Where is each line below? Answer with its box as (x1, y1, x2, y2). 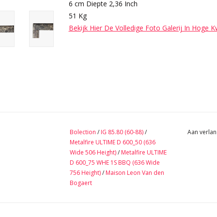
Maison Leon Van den (106, 169, 164, 177)
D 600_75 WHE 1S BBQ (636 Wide (70, 158, 160, 167)
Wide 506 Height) (70, 148, 116, 157)
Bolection (70, 128, 96, 137)
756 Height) (70, 169, 101, 177)
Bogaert (70, 179, 92, 187)
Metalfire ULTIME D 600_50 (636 (70, 138, 155, 147)
